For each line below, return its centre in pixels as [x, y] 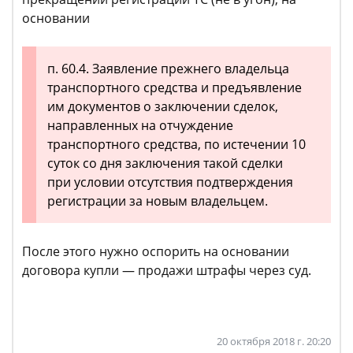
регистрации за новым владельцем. [158, 201]
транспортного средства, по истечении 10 [176, 144]
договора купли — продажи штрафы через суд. [167, 270]
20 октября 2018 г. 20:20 [274, 341]
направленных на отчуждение [140, 125]
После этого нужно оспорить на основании [156, 251]
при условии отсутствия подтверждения [170, 182]
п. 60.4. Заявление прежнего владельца [168, 69]
